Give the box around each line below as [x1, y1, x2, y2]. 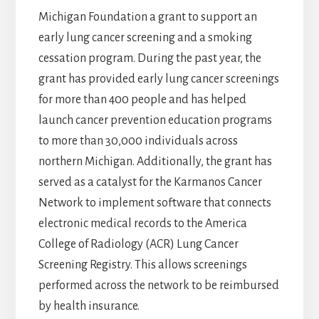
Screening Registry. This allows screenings [38, 258, 247, 272]
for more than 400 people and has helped [38, 93, 246, 107]
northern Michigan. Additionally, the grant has [38, 155, 272, 169]
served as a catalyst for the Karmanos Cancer [38, 176, 262, 189]
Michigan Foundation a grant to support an [38, 11, 257, 24]
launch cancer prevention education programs [38, 114, 272, 127]
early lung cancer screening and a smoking [38, 31, 252, 45]
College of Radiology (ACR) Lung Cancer [38, 238, 239, 251]
